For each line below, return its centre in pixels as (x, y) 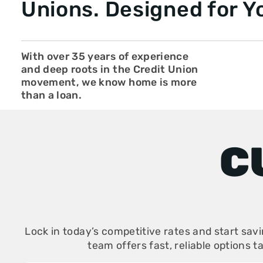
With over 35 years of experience (105, 56)
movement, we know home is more (109, 82)
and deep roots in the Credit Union (109, 69)
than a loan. (51, 95)
